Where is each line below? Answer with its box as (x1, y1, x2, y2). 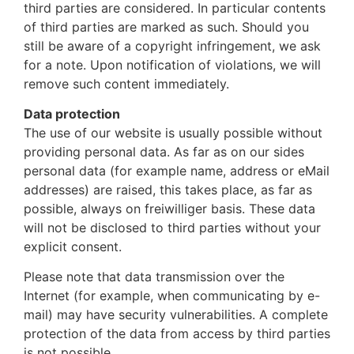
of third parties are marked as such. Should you (24, 18, 309, 35)
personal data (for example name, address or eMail (24, 162, 330, 179)
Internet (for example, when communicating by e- (24, 288, 320, 304)
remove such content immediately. (24, 75, 229, 92)
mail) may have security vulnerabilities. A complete (24, 307, 328, 323)
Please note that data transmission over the (24, 269, 284, 285)
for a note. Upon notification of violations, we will (24, 56, 321, 73)
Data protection (24, 105, 120, 122)
